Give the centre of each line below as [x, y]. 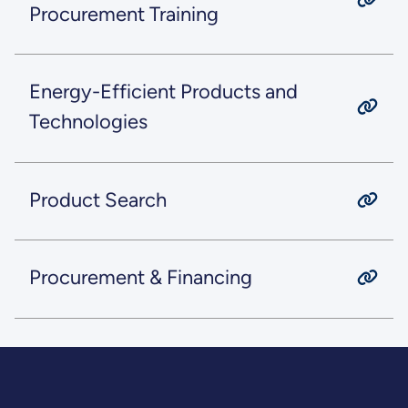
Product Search [97, 199]
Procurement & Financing [140, 277]
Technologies [88, 122]
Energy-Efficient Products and [163, 92]
